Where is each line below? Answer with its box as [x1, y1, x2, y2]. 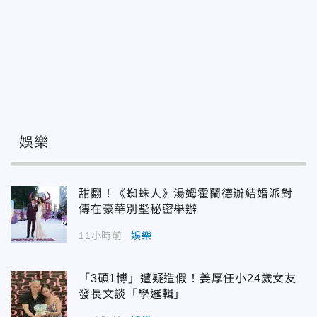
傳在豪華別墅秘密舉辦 [79, 202, 197, 215]
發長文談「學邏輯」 [79, 287, 186, 300]
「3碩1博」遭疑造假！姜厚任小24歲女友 [79, 272, 296, 284]
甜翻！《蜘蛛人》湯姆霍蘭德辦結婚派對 [79, 187, 305, 200]
